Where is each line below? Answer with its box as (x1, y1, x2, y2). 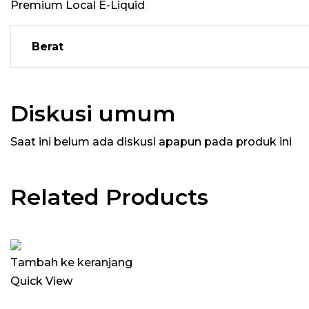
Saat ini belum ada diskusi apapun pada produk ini (10, 135, 292, 148)
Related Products (10, 183, 208, 210)
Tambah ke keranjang (10, 256, 132, 269)
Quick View (10, 275, 72, 288)
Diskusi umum (10, 100, 176, 127)
